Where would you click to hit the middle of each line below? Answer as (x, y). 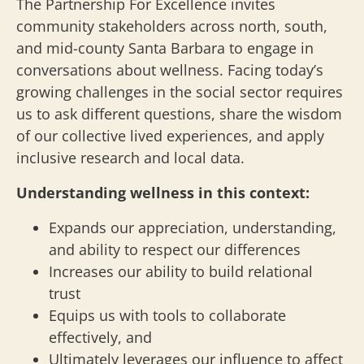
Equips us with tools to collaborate (167, 315)
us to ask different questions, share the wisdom (179, 113)
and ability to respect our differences (175, 249)
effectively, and (100, 337)
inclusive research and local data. (130, 157)
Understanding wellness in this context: (163, 192)
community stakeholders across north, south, (172, 26)
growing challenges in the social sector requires (180, 91)
